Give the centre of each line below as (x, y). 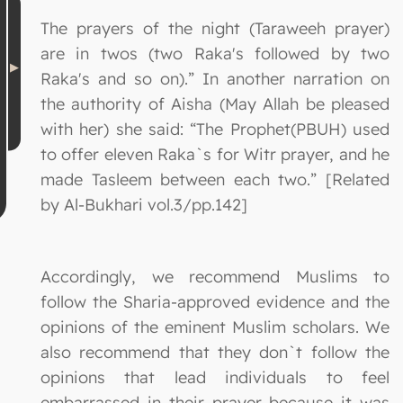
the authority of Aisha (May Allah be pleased (215, 103)
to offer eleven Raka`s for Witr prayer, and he (215, 154)
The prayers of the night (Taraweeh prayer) (215, 28)
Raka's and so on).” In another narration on (215, 78)
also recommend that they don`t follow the (215, 352)
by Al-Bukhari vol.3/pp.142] (144, 204)
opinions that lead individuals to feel (215, 377)
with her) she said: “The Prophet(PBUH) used (215, 129)
